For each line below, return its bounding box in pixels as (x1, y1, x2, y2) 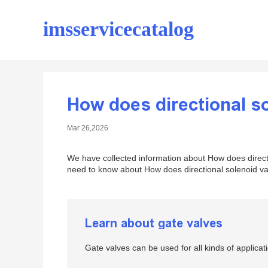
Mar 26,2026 (67, 124, 108, 132)
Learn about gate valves (85, 216, 223, 230)
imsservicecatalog (43, 19, 194, 41)
